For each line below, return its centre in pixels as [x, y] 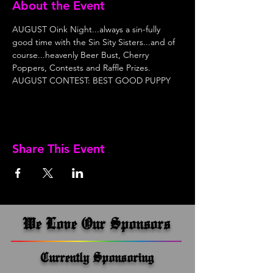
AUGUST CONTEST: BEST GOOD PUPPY [91, 80]
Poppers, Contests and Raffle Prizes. [83, 68]
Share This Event [58, 149]
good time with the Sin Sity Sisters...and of [95, 42]
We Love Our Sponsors [96, 223]
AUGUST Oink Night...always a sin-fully [87, 29]
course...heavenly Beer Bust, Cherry [82, 55]
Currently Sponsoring [97, 257]
